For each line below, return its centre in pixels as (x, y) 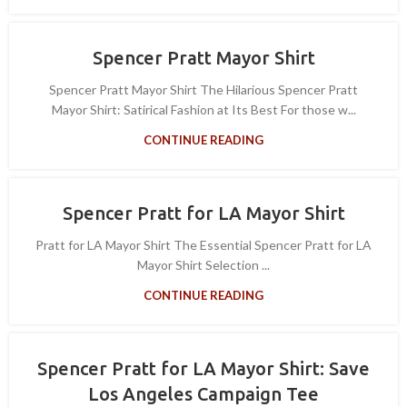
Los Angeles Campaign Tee (203, 394)
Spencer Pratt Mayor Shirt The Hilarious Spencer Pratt (203, 89)
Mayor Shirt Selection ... (203, 265)
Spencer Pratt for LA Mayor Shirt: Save (203, 368)
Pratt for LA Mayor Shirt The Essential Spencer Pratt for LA (203, 245)
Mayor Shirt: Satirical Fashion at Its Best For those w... (203, 109)
